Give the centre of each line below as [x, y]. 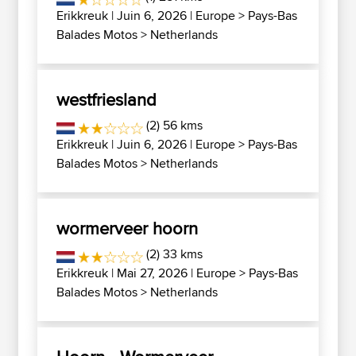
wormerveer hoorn [127, 228]
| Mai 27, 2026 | [152, 273]
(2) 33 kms [173, 254]
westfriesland [106, 99]
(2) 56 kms [173, 125]
